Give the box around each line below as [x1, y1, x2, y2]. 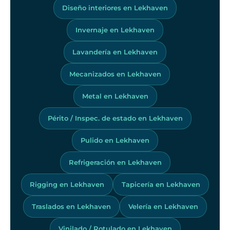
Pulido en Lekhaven [81, 136, 149, 144]
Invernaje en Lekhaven [75, 25, 155, 34]
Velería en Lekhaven [128, 202, 198, 210]
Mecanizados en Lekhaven [69, 69, 161, 78]
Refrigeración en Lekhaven [68, 158, 162, 166]
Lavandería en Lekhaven [72, 47, 158, 56]
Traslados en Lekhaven [32, 202, 111, 210]
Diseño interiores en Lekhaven [62, 3, 168, 12]
